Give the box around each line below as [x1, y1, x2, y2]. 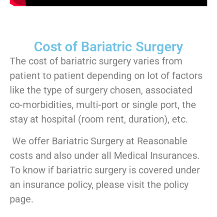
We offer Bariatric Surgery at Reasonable [10, 135, 187, 147]
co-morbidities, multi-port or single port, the [10, 99, 196, 111]
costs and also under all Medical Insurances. [10, 149, 200, 161]
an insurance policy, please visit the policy [10, 178, 188, 190]
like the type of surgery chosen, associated [10, 84, 192, 96]
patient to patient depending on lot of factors [10, 70, 202, 82]
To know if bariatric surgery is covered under [10, 164, 200, 176]
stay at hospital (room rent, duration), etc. [10, 113, 188, 125]
